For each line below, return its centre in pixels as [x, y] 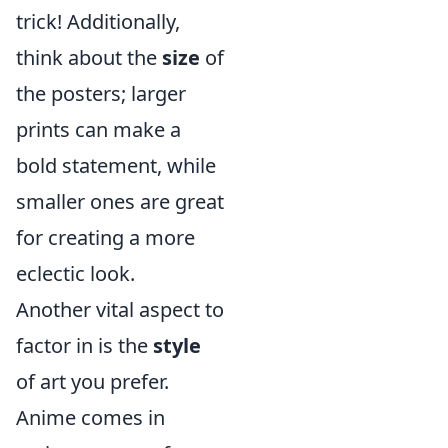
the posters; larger [101, 93]
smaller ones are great [120, 201]
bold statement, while [116, 165]
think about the [89, 57]
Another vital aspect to [120, 309]
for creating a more [105, 237]
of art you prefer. [92, 381]
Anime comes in [90, 417]
